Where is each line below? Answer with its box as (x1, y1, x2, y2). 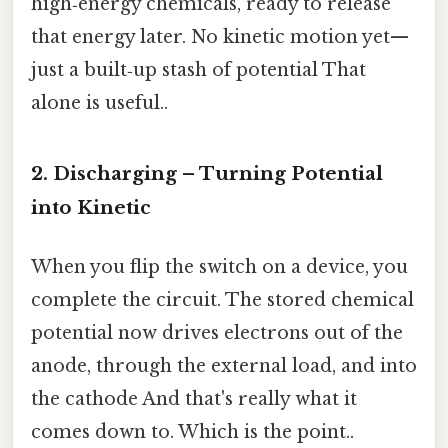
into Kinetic (31, 195, 151, 219)
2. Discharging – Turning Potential (31, 161, 383, 185)
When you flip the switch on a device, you (31, 256, 408, 279)
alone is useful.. (31, 92, 168, 115)
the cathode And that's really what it (31, 388, 357, 411)
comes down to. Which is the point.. (31, 421, 354, 444)
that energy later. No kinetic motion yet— (31, 26, 409, 49)
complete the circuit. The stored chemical (31, 289, 414, 312)
